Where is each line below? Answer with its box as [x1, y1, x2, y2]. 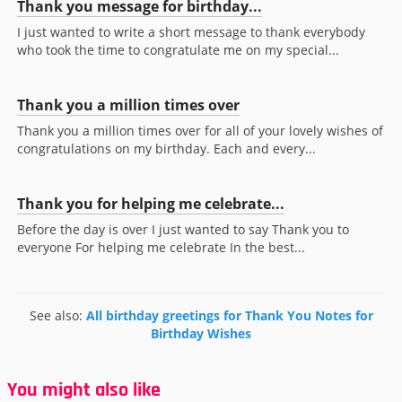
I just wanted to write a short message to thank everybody [17, 23, 365, 41]
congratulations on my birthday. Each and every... [17, 140, 316, 158]
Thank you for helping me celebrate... [17, 194, 284, 214]
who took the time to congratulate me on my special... [17, 41, 339, 59]
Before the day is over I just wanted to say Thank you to [17, 221, 349, 239]
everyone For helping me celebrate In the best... [17, 239, 305, 257]
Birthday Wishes [151, 325, 251, 343]
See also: [29, 307, 86, 325]
